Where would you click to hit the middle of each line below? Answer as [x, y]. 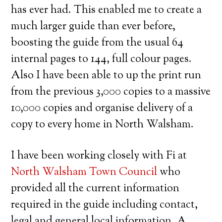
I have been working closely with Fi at [99, 156]
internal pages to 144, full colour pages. [102, 59]
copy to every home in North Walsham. [103, 125]
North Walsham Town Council [84, 172]
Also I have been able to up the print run [106, 76]
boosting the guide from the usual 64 [97, 43]
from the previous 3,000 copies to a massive [111, 92]
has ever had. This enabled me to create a [107, 10]
